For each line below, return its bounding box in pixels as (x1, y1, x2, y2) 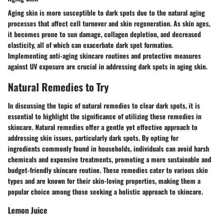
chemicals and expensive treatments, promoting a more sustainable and (8, 153, 211, 164)
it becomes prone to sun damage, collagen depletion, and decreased (8, 29, 201, 40)
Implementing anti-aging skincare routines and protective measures (8, 50, 201, 61)
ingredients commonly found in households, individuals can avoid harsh (8, 143, 209, 153)
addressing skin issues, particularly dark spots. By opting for (8, 132, 178, 143)
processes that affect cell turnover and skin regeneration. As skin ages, (8, 18, 210, 29)
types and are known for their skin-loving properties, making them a (8, 175, 200, 186)
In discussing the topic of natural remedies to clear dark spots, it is (8, 100, 200, 110)
